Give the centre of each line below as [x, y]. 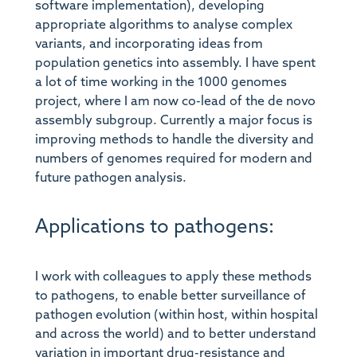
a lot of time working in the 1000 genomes [161, 82]
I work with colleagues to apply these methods [173, 277]
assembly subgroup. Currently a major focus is [173, 121]
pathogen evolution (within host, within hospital [176, 315]
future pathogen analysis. [110, 178]
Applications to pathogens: [154, 228]
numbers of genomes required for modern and [173, 159]
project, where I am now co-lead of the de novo [175, 102]
